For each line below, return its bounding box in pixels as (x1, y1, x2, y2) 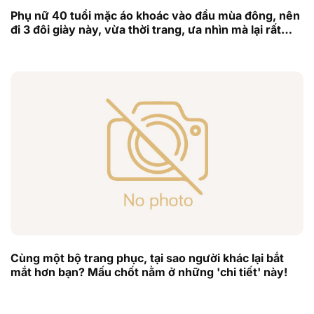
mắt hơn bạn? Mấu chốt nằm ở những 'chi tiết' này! (11, 264, 287, 279)
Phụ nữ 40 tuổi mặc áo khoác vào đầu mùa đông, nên (11, 8, 300, 22)
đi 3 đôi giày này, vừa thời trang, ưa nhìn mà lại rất (11, 22, 281, 36)
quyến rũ (11, 36, 60, 50)
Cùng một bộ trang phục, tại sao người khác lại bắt (11, 250, 284, 265)
